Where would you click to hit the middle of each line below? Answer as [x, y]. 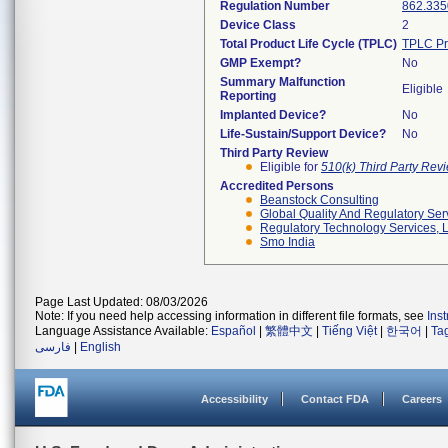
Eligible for [290, 167]
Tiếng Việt [349, 331]
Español [233, 331]
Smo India [287, 242]
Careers [422, 399]
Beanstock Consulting [319, 200]
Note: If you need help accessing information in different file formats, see [231, 316]
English [100, 347]
